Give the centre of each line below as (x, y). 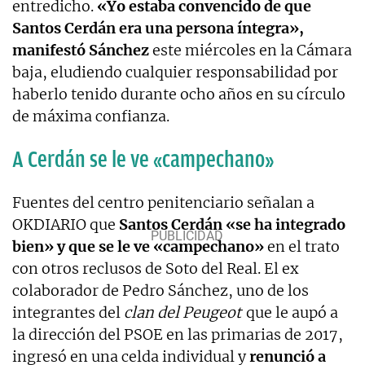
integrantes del (68, 312)
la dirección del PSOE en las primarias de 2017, (178, 334)
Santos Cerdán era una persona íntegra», (158, 28)
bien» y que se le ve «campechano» (138, 246)
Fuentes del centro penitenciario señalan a (163, 202)
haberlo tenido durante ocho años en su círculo (179, 94)
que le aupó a (290, 312)
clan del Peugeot (182, 312)
